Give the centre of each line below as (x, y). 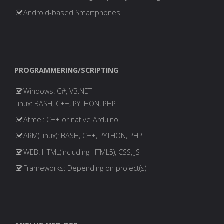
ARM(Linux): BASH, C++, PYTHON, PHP (83, 136)
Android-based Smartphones (72, 13)
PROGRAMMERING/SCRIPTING (66, 70)
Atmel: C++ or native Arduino (71, 120)
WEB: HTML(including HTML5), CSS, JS (82, 152)
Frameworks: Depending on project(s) (85, 168)
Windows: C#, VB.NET (58, 91)
